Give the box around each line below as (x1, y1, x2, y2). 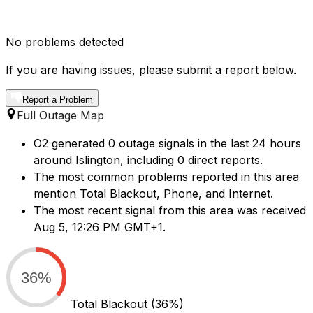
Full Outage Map (17, 108, 104, 123)
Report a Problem (22, 94, 93, 105)
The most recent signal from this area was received (34, 203, 306, 218)
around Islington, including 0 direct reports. (34, 153, 263, 168)
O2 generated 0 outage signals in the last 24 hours (34, 136, 301, 151)
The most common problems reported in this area (34, 170, 299, 184)
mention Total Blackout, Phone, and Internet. (34, 187, 273, 201)
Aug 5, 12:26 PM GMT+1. (34, 220, 166, 235)
